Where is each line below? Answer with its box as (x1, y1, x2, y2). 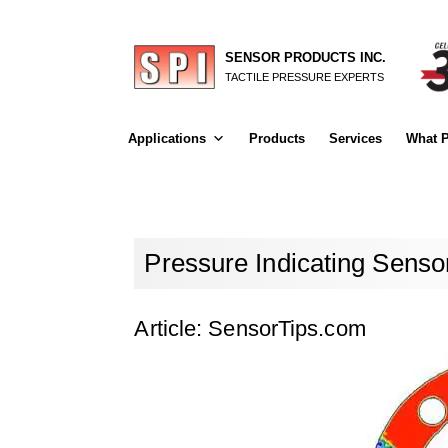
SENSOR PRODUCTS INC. (225, 49, 387, 65)
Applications (127, 131, 206, 146)
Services (328, 131, 382, 146)
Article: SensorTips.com (134, 315, 366, 341)
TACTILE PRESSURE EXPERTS (225, 70, 385, 83)
